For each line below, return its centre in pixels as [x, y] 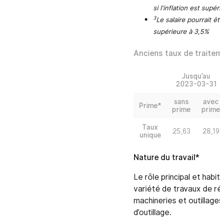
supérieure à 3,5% [181, 32]
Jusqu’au [196, 76]
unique [150, 135]
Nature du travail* [166, 158]
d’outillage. [152, 213]
